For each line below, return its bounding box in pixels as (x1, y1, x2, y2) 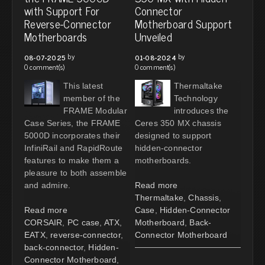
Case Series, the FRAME (24, 118, 121, 128)
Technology (173, 93, 218, 103)
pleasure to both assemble (24, 167, 127, 177)
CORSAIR (24, 217, 63, 227)
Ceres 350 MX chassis (134, 118, 221, 128)
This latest (63, 80, 104, 91)
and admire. (24, 180, 71, 190)
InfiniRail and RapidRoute (24, 143, 123, 153)
